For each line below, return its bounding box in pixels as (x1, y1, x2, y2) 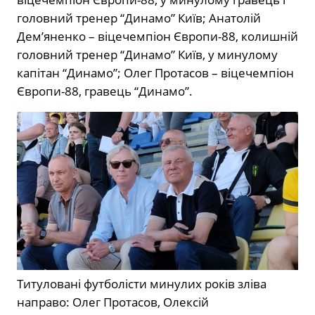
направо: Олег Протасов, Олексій (17, 293, 209, 310)
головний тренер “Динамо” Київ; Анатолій (17, 9, 261, 26)
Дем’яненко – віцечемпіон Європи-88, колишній (17, 27, 298, 44)
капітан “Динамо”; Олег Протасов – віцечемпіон (17, 64, 294, 81)
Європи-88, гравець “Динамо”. (17, 82, 193, 99)
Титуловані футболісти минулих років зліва (17, 275, 266, 292)
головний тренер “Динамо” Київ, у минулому (17, 46, 278, 63)
